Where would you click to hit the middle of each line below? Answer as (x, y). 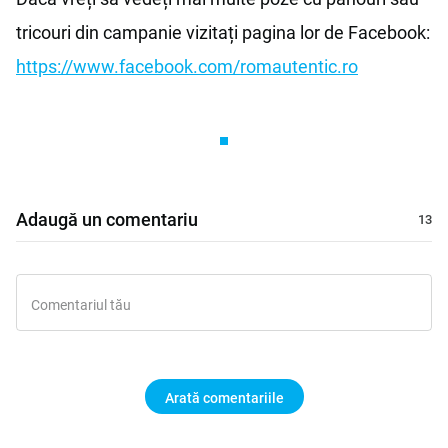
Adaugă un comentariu (107, 219)
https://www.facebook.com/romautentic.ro (187, 66)
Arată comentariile (224, 397)
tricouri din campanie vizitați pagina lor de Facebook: (223, 32)
